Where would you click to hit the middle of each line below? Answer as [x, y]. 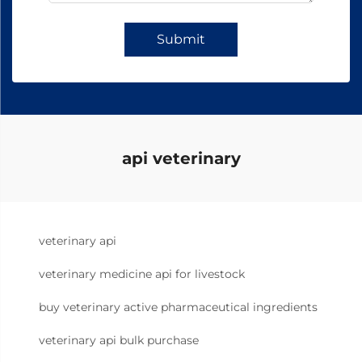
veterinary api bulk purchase [119, 340]
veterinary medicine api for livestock [142, 274]
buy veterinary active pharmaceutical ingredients [178, 307]
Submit [181, 39]
